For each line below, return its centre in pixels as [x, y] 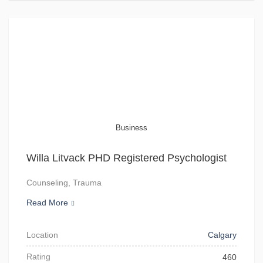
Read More [47, 203]
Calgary [222, 235]
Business [131, 128]
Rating [38, 257]
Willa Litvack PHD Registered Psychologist [127, 158]
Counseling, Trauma [64, 183]
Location [42, 235]
